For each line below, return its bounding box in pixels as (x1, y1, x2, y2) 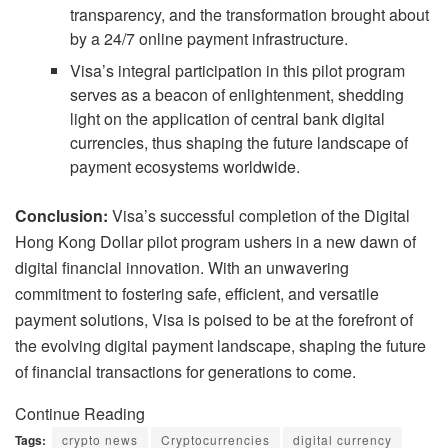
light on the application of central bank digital (70, 107, 386, 131)
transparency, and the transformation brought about (70, 3, 430, 27)
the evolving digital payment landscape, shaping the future (15, 334, 426, 358)
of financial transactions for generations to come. (15, 360, 356, 384)
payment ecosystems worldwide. (70, 155, 301, 179)
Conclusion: (15, 204, 108, 228)
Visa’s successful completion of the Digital (108, 204, 410, 228)
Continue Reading (15, 402, 145, 426)
